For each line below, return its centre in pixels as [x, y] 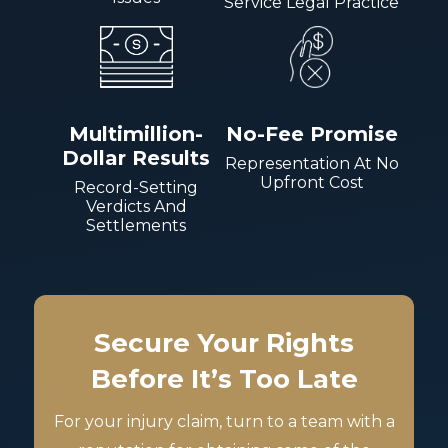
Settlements [136, 225]
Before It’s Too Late [224, 379]
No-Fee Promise [311, 134]
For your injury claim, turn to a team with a [224, 421]
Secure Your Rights [224, 343]
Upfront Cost [311, 182]
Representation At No [311, 163]
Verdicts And [136, 206]
